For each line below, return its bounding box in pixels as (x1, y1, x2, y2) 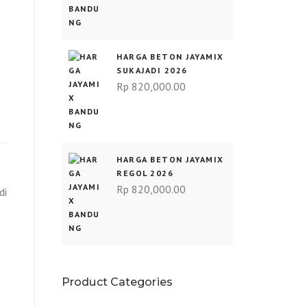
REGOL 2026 (116, 168, 173, 178)
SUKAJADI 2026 (116, 65, 188, 75)
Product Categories (62, 275, 173, 288)
